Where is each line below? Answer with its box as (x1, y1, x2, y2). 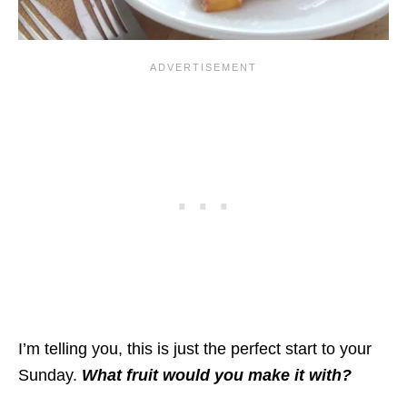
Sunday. (18, 366, 82, 384)
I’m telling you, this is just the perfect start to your (18, 340, 372, 358)
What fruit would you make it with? (82, 366, 352, 384)
